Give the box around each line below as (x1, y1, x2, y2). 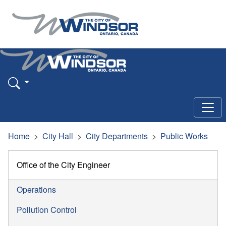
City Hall (42, 130, 73, 142)
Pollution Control (17, 203, 77, 215)
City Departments (86, 130, 148, 142)
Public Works (160, 130, 208, 142)
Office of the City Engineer (17, 158, 110, 171)
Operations (17, 183, 56, 195)
